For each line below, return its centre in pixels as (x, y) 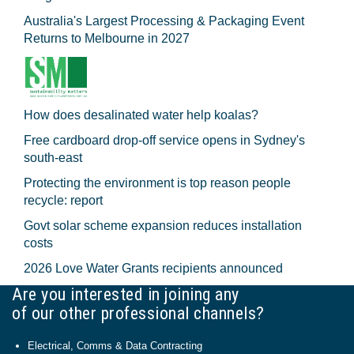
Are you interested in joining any (126, 294)
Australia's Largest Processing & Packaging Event (164, 21)
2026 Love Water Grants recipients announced (153, 268)
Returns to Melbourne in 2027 (107, 38)
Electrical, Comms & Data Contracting (115, 345)
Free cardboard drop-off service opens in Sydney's (164, 140)
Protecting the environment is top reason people (157, 183)
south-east (53, 157)
